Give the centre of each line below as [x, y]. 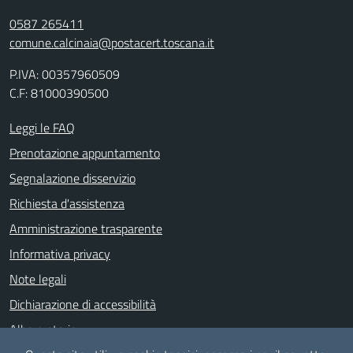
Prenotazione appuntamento [85, 153]
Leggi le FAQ [42, 128]
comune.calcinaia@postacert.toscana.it [112, 43]
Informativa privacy [60, 254]
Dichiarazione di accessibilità [83, 304]
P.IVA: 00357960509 [65, 74]
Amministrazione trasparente [86, 229]
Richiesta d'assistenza [67, 203]
